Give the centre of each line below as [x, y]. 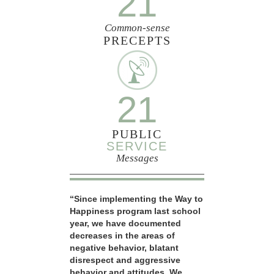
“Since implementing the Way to [136, 199]
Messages [137, 158]
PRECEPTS [137, 41]
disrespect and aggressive [125, 260]
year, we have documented [125, 224]
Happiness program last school [135, 211]
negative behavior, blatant [124, 248]
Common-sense [137, 28]
